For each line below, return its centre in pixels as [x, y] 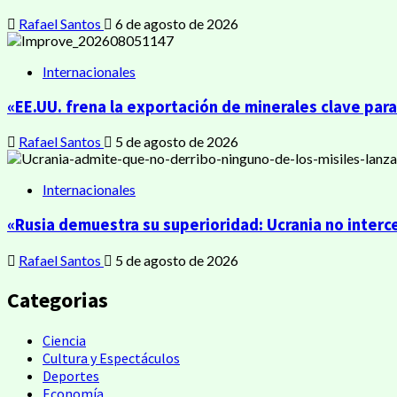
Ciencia [64, 340]
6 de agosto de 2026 [175, 23]
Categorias [58, 300]
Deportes [71, 375]
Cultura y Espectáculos [111, 358]
